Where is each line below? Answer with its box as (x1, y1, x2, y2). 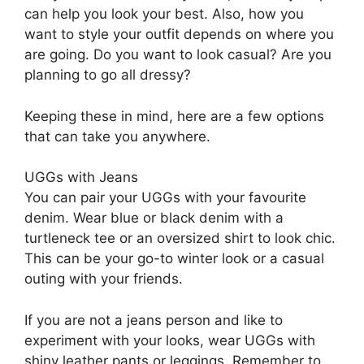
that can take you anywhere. (24, 128, 210, 145)
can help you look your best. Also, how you (24, 6, 304, 22)
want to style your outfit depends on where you (24, 26, 334, 42)
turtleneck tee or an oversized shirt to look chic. (24, 230, 336, 246)
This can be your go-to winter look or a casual (24, 250, 324, 266)
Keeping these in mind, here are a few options (24, 107, 324, 124)
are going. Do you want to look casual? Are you (24, 46, 331, 63)
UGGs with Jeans (24, 169, 138, 185)
